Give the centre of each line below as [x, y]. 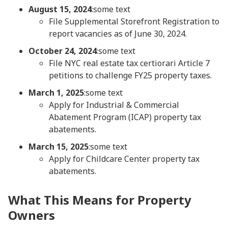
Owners [32, 215]
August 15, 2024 [60, 9]
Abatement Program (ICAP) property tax [125, 117]
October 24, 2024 [63, 51]
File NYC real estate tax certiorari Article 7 [129, 63]
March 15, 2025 [59, 147]
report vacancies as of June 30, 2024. [118, 34]
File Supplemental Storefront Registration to [134, 21]
